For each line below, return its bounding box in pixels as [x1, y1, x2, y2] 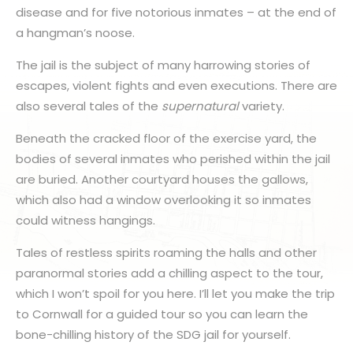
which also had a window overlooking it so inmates [16, 191, 311, 208]
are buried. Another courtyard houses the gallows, [16, 171, 308, 188]
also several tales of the [16, 98, 162, 114]
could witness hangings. [16, 212, 155, 229]
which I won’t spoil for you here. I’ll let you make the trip [16, 285, 335, 302]
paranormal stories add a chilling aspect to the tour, [16, 265, 323, 281]
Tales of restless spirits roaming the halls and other [16, 244, 317, 261]
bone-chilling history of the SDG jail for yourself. [16, 326, 291, 343]
